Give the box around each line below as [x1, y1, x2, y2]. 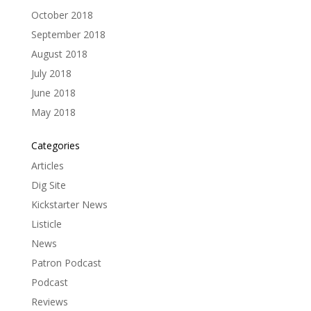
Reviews [31, 294, 68, 308]
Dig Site [31, 178, 66, 192]
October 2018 [31, 8, 93, 22]
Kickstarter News [31, 197, 108, 211]
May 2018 [31, 105, 76, 119]
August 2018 [31, 47, 87, 60]
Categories [31, 138, 80, 152]
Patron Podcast [31, 255, 101, 269]
